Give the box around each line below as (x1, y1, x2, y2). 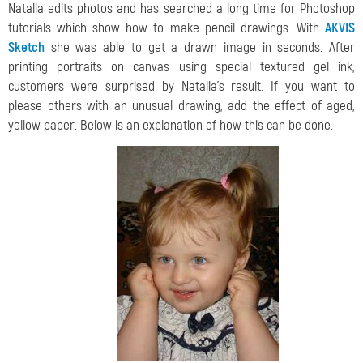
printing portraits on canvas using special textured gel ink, (8, 58, 355, 75)
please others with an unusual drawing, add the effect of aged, (8, 97, 355, 114)
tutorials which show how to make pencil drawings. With (8, 19, 325, 36)
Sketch (8, 39, 45, 56)
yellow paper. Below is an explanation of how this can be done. (8, 117, 333, 134)
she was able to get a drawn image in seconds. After (45, 39, 355, 56)
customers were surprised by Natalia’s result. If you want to (8, 78, 355, 95)
